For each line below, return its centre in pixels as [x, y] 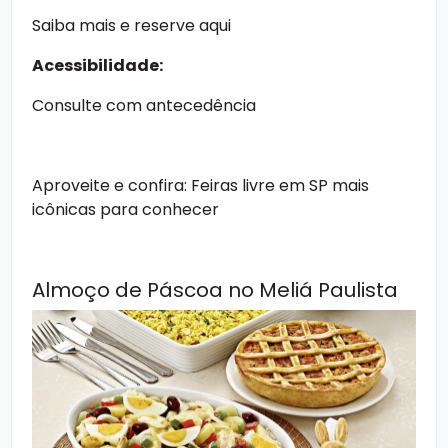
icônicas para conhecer [125, 209]
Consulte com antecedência [144, 105]
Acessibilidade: [97, 65]
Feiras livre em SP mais [280, 185]
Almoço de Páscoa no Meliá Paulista [215, 289]
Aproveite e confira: [111, 185]
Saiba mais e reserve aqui [131, 25]
